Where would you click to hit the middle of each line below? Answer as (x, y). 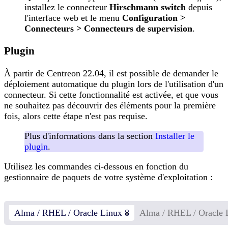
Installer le (175, 136)
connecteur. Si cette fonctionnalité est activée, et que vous (111, 95)
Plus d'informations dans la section (90, 136)
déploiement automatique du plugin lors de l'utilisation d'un (114, 84)
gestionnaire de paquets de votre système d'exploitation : (108, 177)
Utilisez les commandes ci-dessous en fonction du (96, 167)
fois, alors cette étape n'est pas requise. (76, 116)
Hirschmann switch (148, 7)
